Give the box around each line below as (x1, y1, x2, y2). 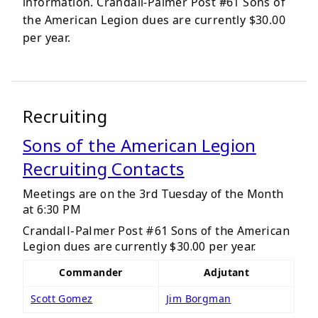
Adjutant (203, 265, 250, 279)
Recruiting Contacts (23, 157, 185, 180)
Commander (59, 265, 123, 279)
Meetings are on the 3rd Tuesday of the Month (23, 186, 284, 202)
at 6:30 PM (23, 202, 82, 217)
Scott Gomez (31, 292, 93, 305)
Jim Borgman (166, 292, 231, 305)
